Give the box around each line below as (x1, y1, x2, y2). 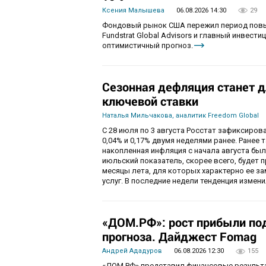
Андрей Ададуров (102, 247, 162, 255)
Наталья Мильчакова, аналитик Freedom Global (102, 112, 259, 119)
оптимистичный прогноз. (102, 40, 193, 50)
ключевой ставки (102, 93, 198, 109)
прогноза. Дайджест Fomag (102, 229, 256, 244)
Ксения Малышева (102, 6, 164, 14)
